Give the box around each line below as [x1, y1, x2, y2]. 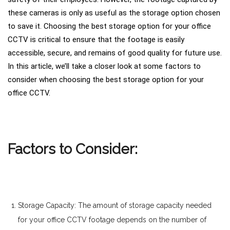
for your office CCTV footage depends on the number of [17, 216, 206, 224]
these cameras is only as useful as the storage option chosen [8, 8, 220, 18]
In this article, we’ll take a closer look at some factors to [8, 62, 201, 71]
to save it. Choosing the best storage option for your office [8, 22, 211, 31]
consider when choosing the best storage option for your [8, 75, 204, 85]
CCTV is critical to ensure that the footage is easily [8, 35, 184, 45]
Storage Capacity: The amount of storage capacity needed [17, 201, 212, 210]
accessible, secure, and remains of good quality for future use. [8, 48, 222, 58]
